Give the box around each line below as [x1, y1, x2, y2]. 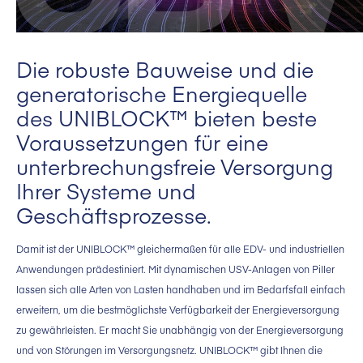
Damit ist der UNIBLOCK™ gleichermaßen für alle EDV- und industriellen [16, 242, 344, 256]
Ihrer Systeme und [16, 176, 196, 206]
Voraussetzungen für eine [16, 127, 268, 157]
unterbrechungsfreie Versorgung [16, 152, 333, 181]
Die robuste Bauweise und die [16, 54, 314, 84]
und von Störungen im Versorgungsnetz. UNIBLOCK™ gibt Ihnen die [16, 344, 322, 357]
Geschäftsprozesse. [16, 200, 211, 230]
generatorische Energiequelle [16, 79, 307, 109]
